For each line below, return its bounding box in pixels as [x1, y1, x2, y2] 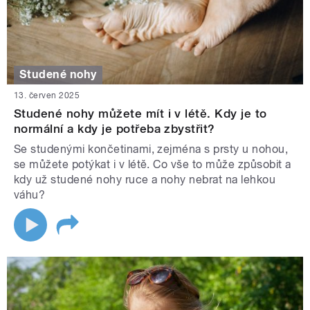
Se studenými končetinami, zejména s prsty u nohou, [14, 142, 289, 156]
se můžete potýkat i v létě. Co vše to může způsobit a [14, 157, 291, 171]
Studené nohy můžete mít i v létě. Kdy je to [14, 106, 267, 120]
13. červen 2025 [14, 90, 80, 100]
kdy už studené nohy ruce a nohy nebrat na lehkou [14, 172, 276, 186]
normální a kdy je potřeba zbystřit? [14, 121, 215, 136]
